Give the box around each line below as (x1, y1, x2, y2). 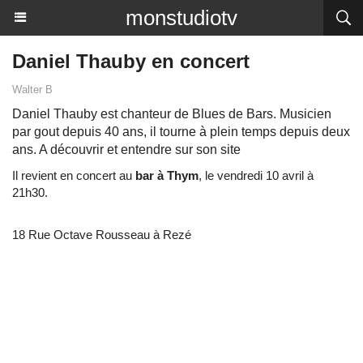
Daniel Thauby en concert (12, 50, 250, 72)
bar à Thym (135, 169, 199, 182)
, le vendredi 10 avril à (199, 169, 317, 182)
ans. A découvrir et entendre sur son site (12, 143, 241, 156)
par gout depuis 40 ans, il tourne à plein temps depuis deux (12, 125, 350, 139)
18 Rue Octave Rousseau (12, 228, 150, 241)
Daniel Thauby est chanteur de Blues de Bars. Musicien (12, 107, 331, 121)
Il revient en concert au (12, 169, 135, 182)
